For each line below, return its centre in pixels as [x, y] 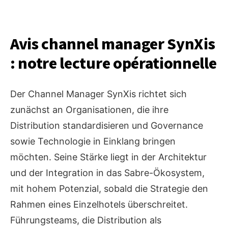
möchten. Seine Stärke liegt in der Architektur [108, 157]
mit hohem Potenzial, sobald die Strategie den [109, 189]
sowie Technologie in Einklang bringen [93, 141]
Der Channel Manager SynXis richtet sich [98, 94]
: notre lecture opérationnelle [113, 64]
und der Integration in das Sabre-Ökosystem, [107, 173]
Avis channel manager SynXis [113, 45]
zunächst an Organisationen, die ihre [89, 110]
